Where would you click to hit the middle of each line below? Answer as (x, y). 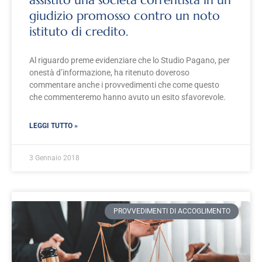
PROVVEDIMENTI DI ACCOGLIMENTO (172, 211)
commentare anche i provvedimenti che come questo (124, 85)
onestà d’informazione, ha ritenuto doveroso (109, 73)
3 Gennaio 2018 (54, 158)
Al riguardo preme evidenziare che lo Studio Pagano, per (130, 61)
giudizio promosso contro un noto (125, 16)
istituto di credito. (79, 32)
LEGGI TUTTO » (54, 126)
